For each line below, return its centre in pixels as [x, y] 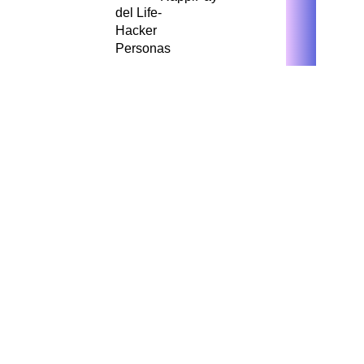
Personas [143, 48]
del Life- [139, 12]
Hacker [136, 30]
